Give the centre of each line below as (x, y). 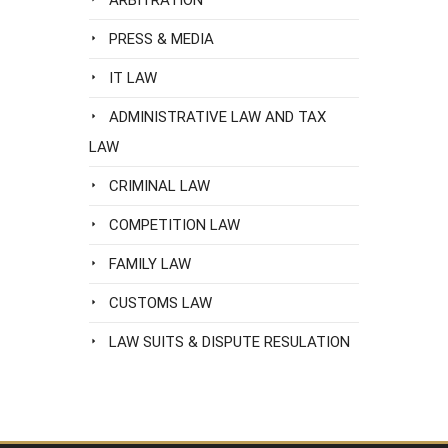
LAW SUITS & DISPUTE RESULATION (229, 342)
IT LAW (133, 78)
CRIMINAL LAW (159, 186)
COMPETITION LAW (174, 225)
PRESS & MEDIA (161, 39)
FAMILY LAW (150, 264)
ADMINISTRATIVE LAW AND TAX (217, 117)
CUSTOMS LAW (160, 303)
